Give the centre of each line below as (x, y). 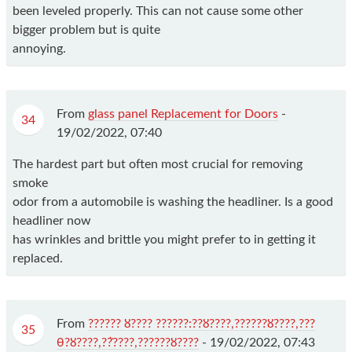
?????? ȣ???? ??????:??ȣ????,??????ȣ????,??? (202, 323)
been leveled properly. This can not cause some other (158, 11)
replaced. (38, 258)
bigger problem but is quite (86, 29)
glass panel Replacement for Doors (183, 114)
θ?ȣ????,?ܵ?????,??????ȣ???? (128, 342)
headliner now (52, 220)
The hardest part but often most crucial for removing (158, 164)
